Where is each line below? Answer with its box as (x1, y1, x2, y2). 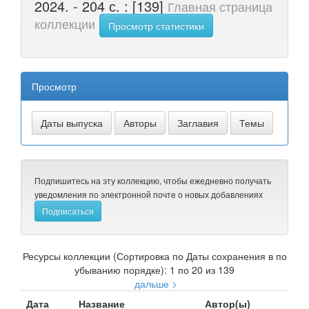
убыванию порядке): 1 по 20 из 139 (74, 263, 235, 277)
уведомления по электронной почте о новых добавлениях (34, 188, 263, 200)
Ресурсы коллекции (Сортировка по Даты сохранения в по (22, 249, 287, 263)
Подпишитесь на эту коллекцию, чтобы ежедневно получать (34, 175, 271, 186)
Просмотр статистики (108, 19, 204, 32)
